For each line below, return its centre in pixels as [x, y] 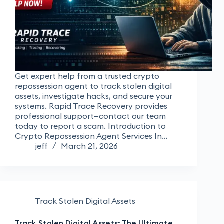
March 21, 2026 [89, 146]
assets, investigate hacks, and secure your [94, 96]
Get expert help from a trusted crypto [87, 76]
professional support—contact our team [90, 116]
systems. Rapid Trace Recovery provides [91, 106]
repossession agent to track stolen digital [93, 86]
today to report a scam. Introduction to [90, 126]
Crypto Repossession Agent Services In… [91, 136]
